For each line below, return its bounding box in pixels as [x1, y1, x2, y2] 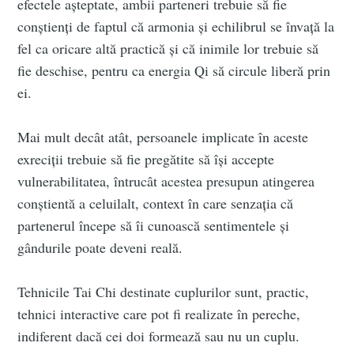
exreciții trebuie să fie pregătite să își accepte [17, 149, 275, 169]
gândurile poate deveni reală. [17, 238, 183, 258]
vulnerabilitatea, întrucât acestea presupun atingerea [17, 171, 315, 191]
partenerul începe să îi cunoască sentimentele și [17, 216, 290, 235]
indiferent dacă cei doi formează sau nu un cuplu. [17, 326, 300, 346]
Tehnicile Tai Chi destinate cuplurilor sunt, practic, [17, 282, 310, 302]
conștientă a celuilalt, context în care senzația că [17, 194, 294, 213]
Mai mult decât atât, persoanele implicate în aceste [17, 127, 309, 147]
